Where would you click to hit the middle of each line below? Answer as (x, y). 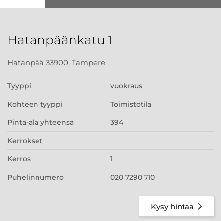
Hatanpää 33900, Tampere (56, 62)
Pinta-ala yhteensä (40, 122)
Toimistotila (131, 104)
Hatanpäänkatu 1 (60, 40)
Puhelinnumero (36, 177)
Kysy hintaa (172, 206)
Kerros (19, 159)
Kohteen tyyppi (35, 104)
